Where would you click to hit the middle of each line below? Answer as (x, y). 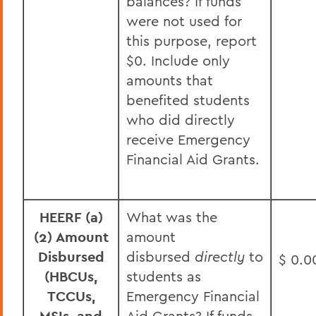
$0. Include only (178, 60)
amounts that (170, 80)
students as (164, 276)
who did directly (181, 120)
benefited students (188, 100)
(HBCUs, (71, 276)
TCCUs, (71, 296)
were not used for (184, 21)
